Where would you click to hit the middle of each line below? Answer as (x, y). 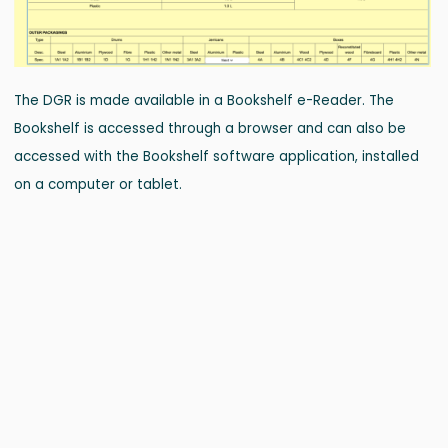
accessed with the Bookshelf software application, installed (217, 156)
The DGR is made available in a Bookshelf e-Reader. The (204, 100)
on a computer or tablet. (98, 184)
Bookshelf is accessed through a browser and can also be (210, 128)
